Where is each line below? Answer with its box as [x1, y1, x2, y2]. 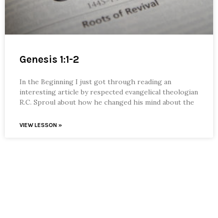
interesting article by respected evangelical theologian [19, 87, 198, 96]
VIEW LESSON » [19, 121, 62, 128]
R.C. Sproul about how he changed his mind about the [19, 97, 194, 107]
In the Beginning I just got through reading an [19, 77, 171, 86]
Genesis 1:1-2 [19, 53, 79, 65]
